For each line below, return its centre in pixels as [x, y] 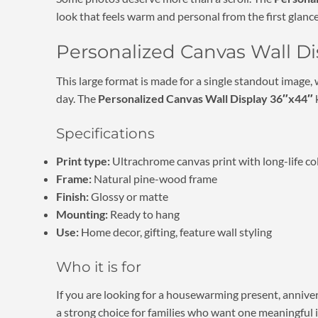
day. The [77, 99]
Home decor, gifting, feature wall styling [175, 232]
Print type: [83, 161]
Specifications [105, 134]
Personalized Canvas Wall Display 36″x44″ [205, 99]
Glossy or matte [128, 197]
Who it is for [98, 267]
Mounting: [82, 214]
